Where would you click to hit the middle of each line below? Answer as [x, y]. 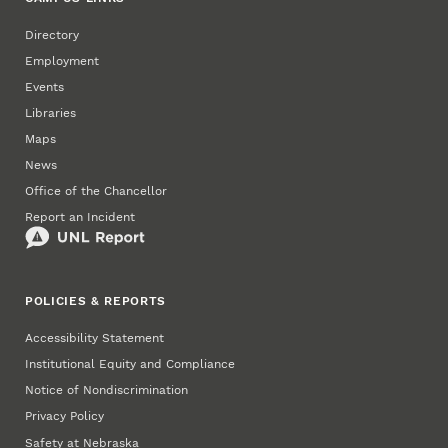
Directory [52, 34]
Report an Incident [80, 217]
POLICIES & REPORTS [96, 301]
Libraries [51, 112]
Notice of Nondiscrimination [107, 390]
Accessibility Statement [95, 338]
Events [45, 86]
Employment [62, 60]
